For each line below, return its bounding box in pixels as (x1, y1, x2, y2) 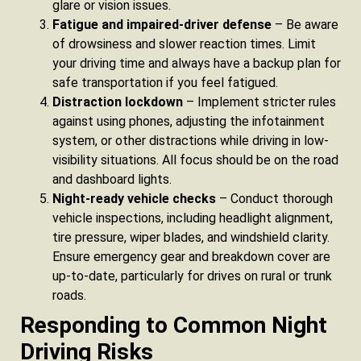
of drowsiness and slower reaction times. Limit (52, 36, 316, 52)
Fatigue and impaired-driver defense (52, 17, 272, 33)
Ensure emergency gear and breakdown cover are (52, 249, 330, 265)
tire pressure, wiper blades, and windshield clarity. (52, 230, 330, 246)
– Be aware (272, 17, 338, 33)
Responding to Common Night (20, 312, 327, 339)
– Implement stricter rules (183, 94, 336, 110)
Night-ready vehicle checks (52, 191, 216, 207)
